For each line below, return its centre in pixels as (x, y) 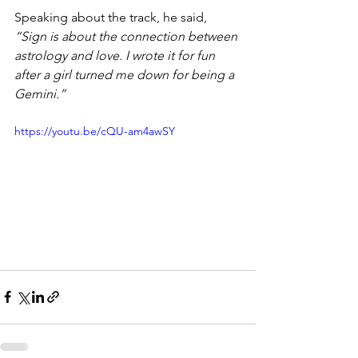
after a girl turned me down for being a (126, 74)
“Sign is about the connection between (127, 36)
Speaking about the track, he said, (111, 17)
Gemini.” (40, 93)
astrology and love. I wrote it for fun (116, 55)
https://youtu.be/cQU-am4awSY (95, 131)
